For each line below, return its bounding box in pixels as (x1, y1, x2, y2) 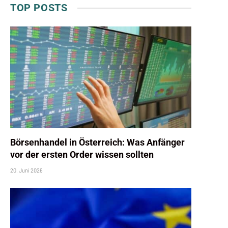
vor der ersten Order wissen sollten (10, 149, 154, 160)
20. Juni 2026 (10, 167, 43, 174)
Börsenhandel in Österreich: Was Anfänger (10, 137, 185, 148)
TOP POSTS (10, 2, 68, 14)
